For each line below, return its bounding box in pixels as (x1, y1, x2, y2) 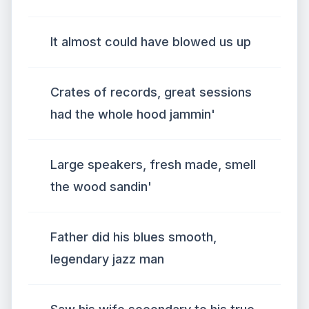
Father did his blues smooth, (50, 230, 217, 244)
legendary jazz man (50, 252, 164, 266)
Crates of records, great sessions (50, 85, 252, 99)
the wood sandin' (50, 179, 152, 194)
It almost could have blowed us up (50, 34, 251, 49)
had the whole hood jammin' (50, 107, 215, 121)
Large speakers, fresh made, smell (50, 157, 256, 172)
